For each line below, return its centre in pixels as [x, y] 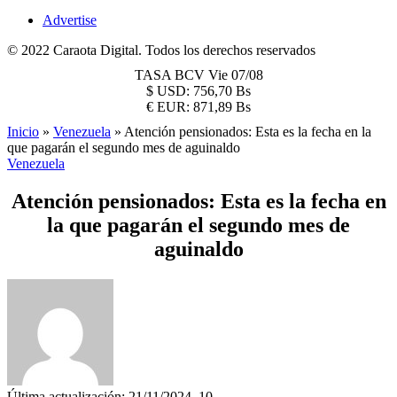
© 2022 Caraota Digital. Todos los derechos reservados [161, 50]
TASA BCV [171, 75]
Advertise [70, 20]
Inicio [23, 132]
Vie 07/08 [235, 75]
